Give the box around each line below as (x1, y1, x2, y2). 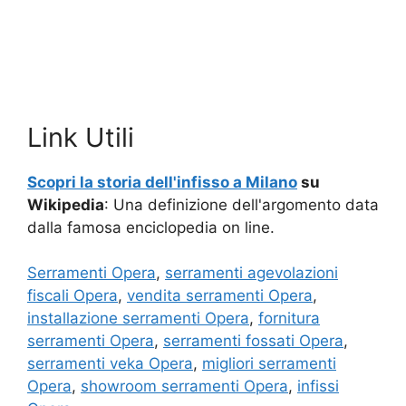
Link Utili (27, 121, 134, 153)
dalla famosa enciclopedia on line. (27, 217, 275, 237)
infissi (297, 376, 339, 395)
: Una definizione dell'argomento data (104, 195, 379, 214)
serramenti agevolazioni (165, 263, 338, 282)
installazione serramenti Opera (27, 308, 249, 327)
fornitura (258, 308, 320, 327)
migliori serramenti (202, 353, 336, 372)
